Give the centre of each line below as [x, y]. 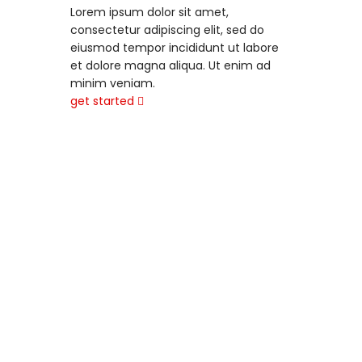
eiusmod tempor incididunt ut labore [174, 48]
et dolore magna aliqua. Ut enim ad [170, 65]
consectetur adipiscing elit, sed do [167, 30]
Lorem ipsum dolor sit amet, [149, 12]
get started [102, 101]
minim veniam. [112, 83]
